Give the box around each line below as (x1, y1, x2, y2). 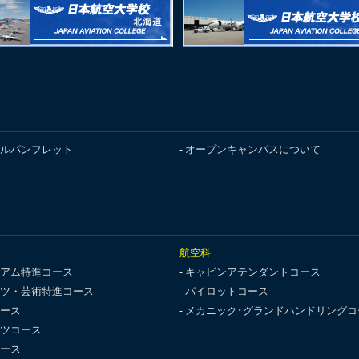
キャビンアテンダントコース (185, 265, 321, 278)
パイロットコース (185, 284, 268, 297)
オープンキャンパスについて (185, 143, 321, 155)
